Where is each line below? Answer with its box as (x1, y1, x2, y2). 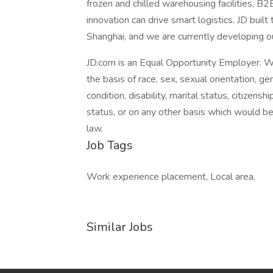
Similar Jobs (87, 219, 153, 235)
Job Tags (87, 137, 133, 154)
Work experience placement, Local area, (87, 170, 255, 183)
